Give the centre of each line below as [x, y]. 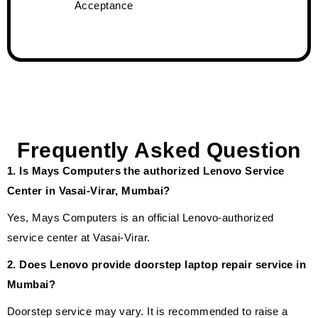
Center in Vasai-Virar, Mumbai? [89, 190]
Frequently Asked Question [159, 150]
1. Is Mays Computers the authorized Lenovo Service [146, 170]
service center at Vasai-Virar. [79, 237]
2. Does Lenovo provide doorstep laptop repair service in [157, 264]
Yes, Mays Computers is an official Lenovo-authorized [141, 217]
